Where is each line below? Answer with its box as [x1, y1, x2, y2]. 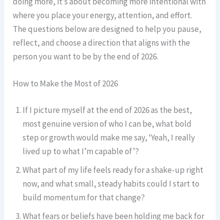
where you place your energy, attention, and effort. [13, 10, 192, 21]
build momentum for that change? [23, 192, 145, 203]
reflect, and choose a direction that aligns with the [13, 37, 191, 48]
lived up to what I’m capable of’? [23, 145, 139, 157]
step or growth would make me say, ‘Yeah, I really [23, 132, 195, 143]
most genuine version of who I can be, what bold [23, 118, 192, 129]
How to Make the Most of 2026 [13, 78, 118, 89]
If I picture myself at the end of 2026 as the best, [23, 104, 192, 115]
